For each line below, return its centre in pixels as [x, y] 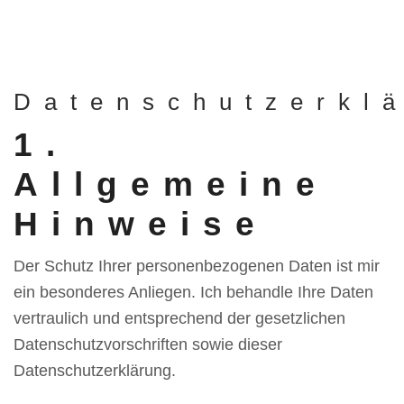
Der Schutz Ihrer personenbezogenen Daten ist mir [197, 266]
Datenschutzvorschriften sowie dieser [148, 344]
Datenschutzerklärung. [95, 371]
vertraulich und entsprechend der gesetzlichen [179, 318]
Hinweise [141, 224]
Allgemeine [171, 184]
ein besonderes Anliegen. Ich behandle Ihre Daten [193, 292]
